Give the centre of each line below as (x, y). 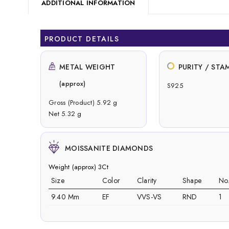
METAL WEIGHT (87, 67)
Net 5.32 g (65, 113)
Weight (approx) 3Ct (78, 167)
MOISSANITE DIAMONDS (109, 148)
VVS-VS (149, 197)
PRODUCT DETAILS (82, 39)
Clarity (147, 180)
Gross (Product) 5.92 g (83, 102)
